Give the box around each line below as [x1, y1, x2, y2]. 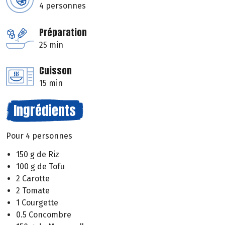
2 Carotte [16, 173, 50, 183]
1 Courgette [16, 197, 58, 207]
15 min [39, 78, 63, 88]
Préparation [39, 26, 87, 40]
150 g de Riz [16, 149, 59, 159]
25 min [39, 40, 63, 50]
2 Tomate [16, 185, 50, 195]
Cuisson [39, 64, 72, 78]
